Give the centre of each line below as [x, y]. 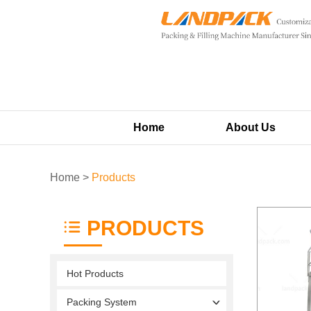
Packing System [102, 302]
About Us [251, 127]
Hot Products [95, 273]
